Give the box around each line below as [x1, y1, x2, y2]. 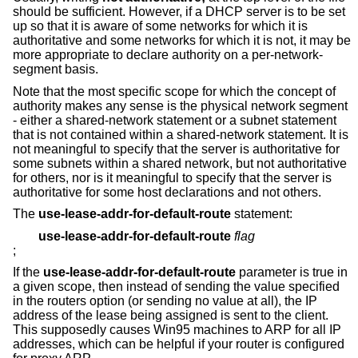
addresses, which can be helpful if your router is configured [13, 337, 344, 352]
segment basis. [13, 62, 98, 77]
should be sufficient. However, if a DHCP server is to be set [13, 5, 345, 19]
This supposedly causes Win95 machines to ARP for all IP [13, 323, 341, 337]
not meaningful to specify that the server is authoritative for [13, 141, 340, 156]
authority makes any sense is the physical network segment [13, 98, 348, 113]
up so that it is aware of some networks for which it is [13, 19, 308, 34]
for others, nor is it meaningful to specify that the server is [13, 170, 332, 185]
